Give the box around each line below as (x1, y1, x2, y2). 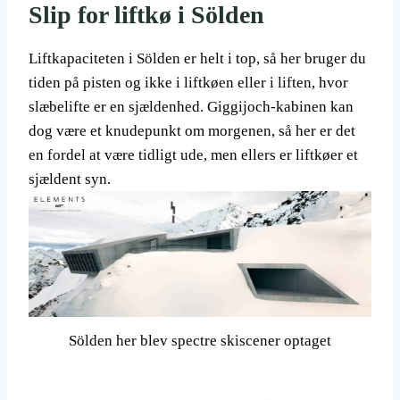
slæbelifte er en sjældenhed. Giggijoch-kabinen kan (29, 97, 354, 115)
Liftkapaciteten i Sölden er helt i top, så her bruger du (29, 49, 366, 67)
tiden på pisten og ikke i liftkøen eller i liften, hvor (29, 73, 348, 91)
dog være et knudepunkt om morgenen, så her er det (29, 121, 355, 139)
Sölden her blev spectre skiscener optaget (69, 332, 331, 350)
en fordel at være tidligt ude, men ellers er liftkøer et (29, 146, 358, 163)
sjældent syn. (29, 170, 111, 187)
